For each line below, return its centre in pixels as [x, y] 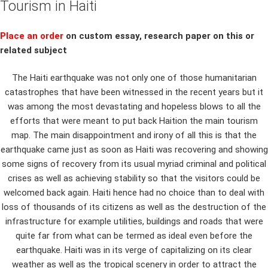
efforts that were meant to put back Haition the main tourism [134, 121]
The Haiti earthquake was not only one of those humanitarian [134, 78]
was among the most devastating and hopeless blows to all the [134, 107]
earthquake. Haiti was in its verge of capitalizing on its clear [134, 250]
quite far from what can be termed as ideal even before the [134, 236]
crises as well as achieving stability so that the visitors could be [134, 179]
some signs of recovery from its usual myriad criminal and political [134, 164]
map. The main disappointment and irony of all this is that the [134, 135]
